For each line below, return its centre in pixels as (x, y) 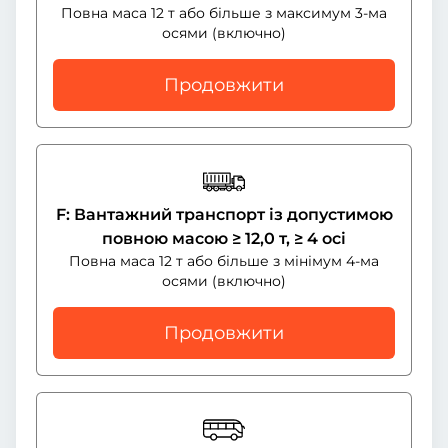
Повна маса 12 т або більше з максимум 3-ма (224, 13)
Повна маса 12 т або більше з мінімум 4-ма (224, 261)
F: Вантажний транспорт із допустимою (224, 214)
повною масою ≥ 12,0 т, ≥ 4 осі (224, 238)
